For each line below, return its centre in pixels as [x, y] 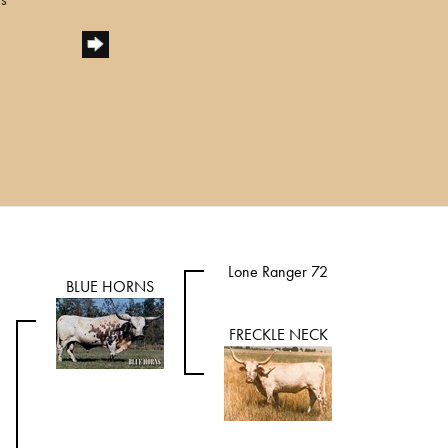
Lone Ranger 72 [278, 271]
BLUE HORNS [110, 286]
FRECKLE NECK [278, 334]
